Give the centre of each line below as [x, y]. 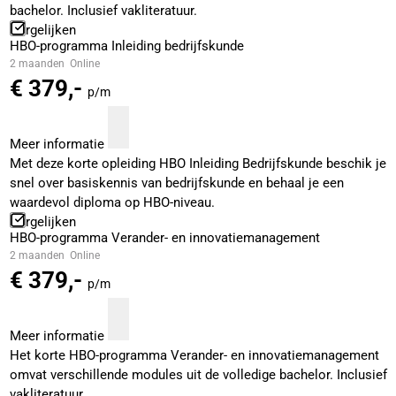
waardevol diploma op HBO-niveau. [112, 203]
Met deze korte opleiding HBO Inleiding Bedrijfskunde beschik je [198, 164]
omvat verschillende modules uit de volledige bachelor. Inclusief [198, 375]
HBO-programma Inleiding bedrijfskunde [126, 46]
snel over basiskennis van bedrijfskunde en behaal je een [176, 183]
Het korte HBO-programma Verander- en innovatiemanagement [194, 356]
